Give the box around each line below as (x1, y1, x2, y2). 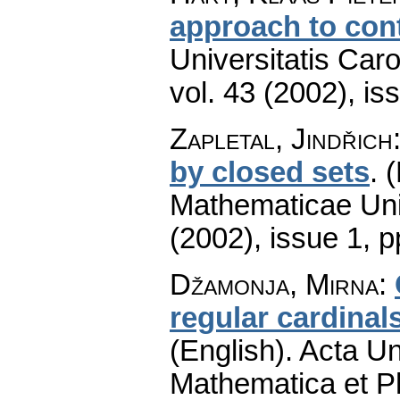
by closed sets (170, 155, 370, 188)
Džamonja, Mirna (170, 268, 379, 301)
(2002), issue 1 (170, 221, 362, 254)
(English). (170, 334, 293, 367)
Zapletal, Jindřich (170, 122, 393, 155)
